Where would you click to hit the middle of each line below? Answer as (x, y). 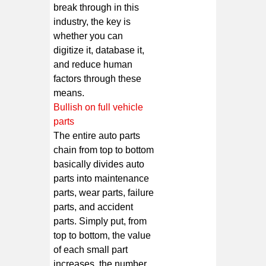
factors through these (98, 78)
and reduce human (93, 64)
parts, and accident (94, 207)
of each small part (91, 249)
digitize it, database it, (99, 50)
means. (69, 93)
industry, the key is (92, 21)
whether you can (88, 36)
